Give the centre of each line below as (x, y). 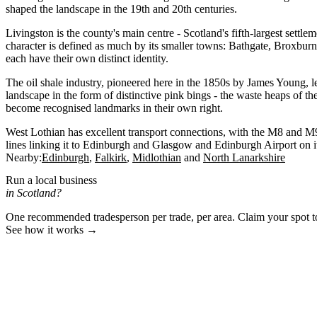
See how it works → (52, 229)
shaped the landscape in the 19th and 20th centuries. (121, 9)
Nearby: (24, 158)
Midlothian (157, 158)
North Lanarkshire (244, 158)
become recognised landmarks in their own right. (114, 108)
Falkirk (111, 158)
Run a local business (51, 180)
